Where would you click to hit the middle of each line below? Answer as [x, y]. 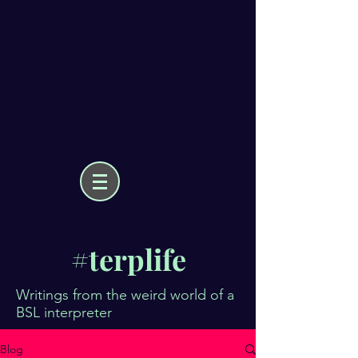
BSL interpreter [64, 312]
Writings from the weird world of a [125, 295]
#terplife [129, 259]
